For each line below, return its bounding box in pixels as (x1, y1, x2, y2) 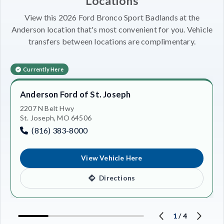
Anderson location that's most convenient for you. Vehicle (11, 24, 213, 34)
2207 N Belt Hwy (20, 103, 74, 112)
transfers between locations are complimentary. (28, 36, 196, 46)
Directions (97, 174, 135, 182)
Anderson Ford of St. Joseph (20, 88, 131, 99)
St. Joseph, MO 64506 (20, 113, 91, 122)
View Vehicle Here (81, 154, 142, 162)
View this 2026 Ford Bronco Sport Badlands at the (24, 12, 200, 22)
